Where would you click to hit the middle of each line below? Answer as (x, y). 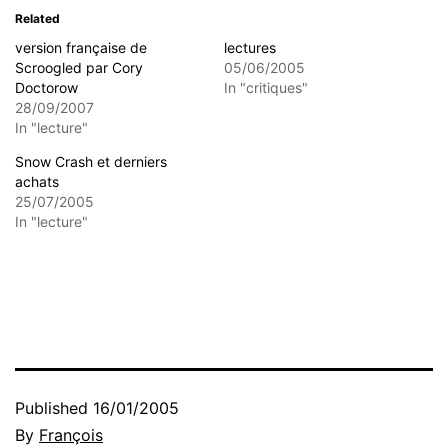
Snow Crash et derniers (91, 161)
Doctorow (46, 87)
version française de (81, 47)
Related (37, 18)
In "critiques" (266, 87)
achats (37, 181)
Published (54, 407)
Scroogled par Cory (79, 67)
